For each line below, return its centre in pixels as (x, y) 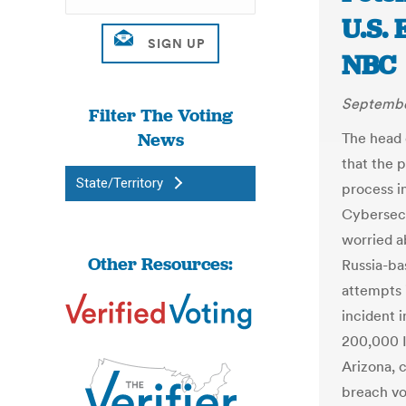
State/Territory (120, 183)
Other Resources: (160, 264)
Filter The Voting (160, 115)
